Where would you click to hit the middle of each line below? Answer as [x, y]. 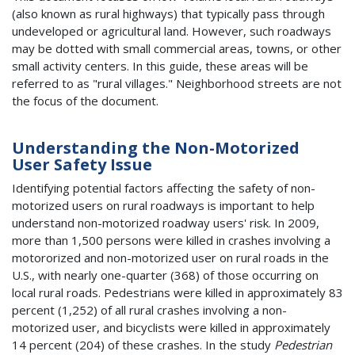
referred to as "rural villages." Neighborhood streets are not [177, 83]
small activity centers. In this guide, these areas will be [160, 65]
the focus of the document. [85, 100]
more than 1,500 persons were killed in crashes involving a [171, 240]
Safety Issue [101, 165]
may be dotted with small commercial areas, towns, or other [177, 48]
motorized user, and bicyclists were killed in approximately [171, 327]
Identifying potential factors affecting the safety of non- [164, 187]
